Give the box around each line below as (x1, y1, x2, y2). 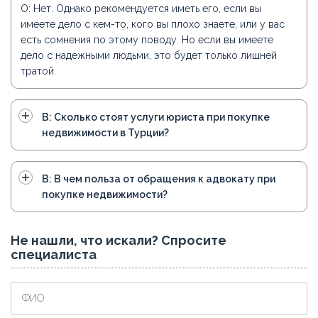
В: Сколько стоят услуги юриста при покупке (42, 111, 270, 123)
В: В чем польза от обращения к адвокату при (42, 172, 275, 185)
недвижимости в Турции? (42, 126, 169, 138)
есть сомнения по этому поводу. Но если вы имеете (21, 33, 273, 45)
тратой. (21, 65, 56, 77)
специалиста (11, 246, 97, 262)
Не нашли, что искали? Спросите (11, 232, 226, 248)
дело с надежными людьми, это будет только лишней (21, 49, 277, 61)
